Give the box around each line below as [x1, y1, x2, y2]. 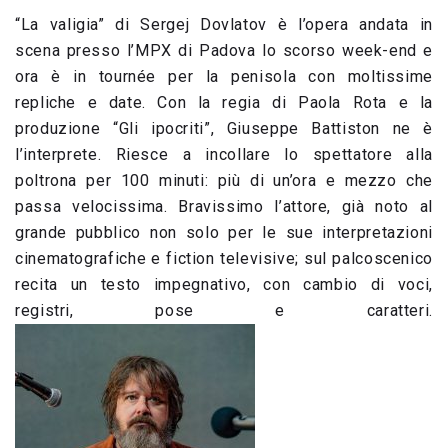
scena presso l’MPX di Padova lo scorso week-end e [15, 40, 433, 60]
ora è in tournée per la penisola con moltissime [15, 66, 433, 86]
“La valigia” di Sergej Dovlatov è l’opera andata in [15, 14, 433, 34]
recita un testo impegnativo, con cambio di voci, [15, 274, 433, 294]
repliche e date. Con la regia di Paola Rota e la [15, 92, 433, 112]
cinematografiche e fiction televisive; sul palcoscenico [15, 248, 433, 268]
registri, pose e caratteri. [15, 300, 433, 320]
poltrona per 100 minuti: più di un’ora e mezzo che [15, 170, 433, 190]
